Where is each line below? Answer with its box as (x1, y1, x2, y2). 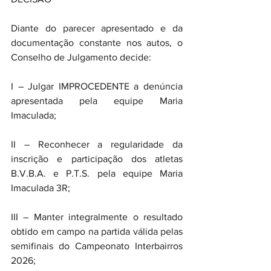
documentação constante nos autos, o (11, 38, 183, 48)
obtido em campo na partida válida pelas (11, 226, 183, 237)
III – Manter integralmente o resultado (11, 212, 183, 222)
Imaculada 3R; (11, 183, 70, 193)
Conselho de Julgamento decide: (11, 52, 151, 62)
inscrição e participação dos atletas (11, 154, 183, 164)
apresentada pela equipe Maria (11, 96, 183, 106)
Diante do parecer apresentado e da (11, 23, 183, 33)
